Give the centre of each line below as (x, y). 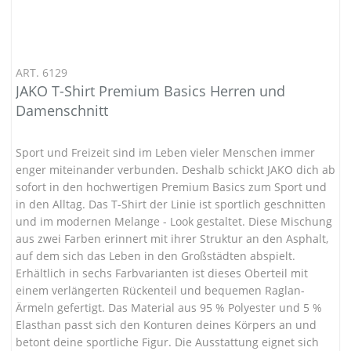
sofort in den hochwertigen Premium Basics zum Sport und (171, 186)
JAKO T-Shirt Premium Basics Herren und (150, 90)
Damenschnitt (62, 110)
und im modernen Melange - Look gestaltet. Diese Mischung (174, 221)
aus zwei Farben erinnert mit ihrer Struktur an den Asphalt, (172, 238)
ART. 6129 (42, 72)
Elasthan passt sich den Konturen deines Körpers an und (166, 324)
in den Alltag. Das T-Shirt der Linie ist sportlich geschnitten (171, 204)
